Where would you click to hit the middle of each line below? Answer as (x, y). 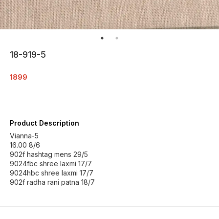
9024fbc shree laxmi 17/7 (51, 164)
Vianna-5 (24, 136)
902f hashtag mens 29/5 (49, 154)
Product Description (44, 123)
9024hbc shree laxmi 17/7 (52, 173)
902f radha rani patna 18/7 (52, 182)
